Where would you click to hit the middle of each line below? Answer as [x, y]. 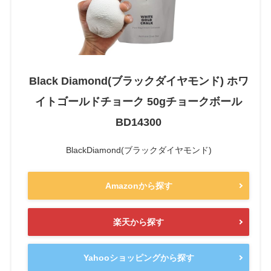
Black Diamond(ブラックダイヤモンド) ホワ [139, 81]
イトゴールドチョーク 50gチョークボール [139, 101]
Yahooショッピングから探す [139, 258]
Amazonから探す [139, 186]
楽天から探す [139, 222]
